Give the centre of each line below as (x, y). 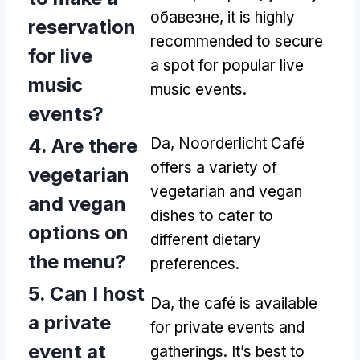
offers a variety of (214, 167)
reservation (82, 27)
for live (60, 55)
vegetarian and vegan (226, 191)
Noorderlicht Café (241, 143)
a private (70, 322)
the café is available (248, 303)
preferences (193, 264)
